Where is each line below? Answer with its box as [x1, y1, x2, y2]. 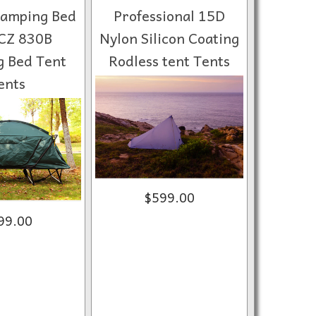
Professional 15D [113, 4, 225, 27]
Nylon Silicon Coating [99, 27, 239, 49]
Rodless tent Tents [108, 49, 230, 72]
